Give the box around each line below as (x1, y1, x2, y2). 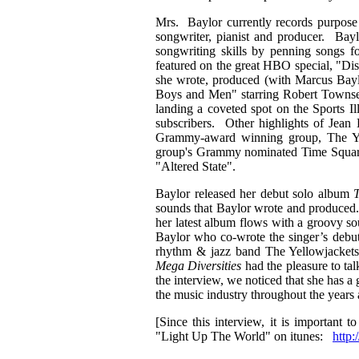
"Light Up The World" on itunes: (155, 329, 333, 344)
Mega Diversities (155, 259, 242, 273)
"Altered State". (155, 159, 236, 174)
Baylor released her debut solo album (155, 187, 349, 201)
